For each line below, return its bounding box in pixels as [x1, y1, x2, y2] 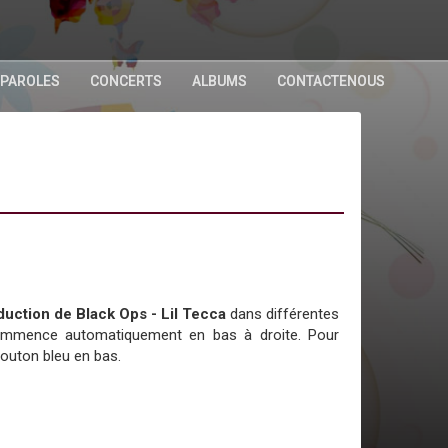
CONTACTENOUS [276, 73, 385, 89]
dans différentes [230, 305, 339, 323]
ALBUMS [191, 73, 247, 89]
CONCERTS [89, 73, 162, 89]
